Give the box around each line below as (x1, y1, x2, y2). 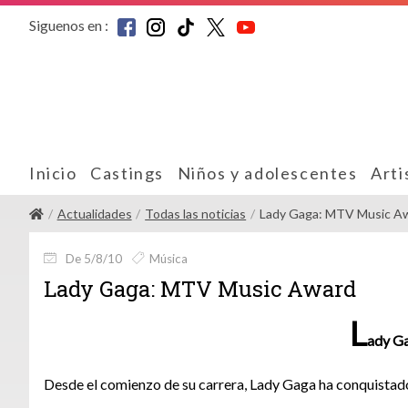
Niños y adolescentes (177, 162, 358, 183)
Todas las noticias (145, 205, 247, 221)
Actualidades (56, 205, 132, 221)
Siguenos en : (29, 15, 108, 34)
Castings (90, 162, 165, 183)
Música (148, 250, 188, 266)
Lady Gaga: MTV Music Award (44, 273, 356, 303)
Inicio (29, 162, 77, 183)
